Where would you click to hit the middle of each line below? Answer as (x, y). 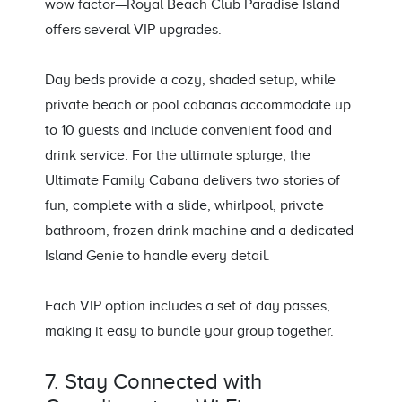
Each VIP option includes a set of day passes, (188, 306)
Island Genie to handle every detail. (157, 256)
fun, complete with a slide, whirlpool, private (184, 206)
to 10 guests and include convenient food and (188, 131)
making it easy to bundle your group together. (189, 332)
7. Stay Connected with (153, 382)
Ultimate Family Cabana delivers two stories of (192, 181)
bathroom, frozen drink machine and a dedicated (199, 231)
